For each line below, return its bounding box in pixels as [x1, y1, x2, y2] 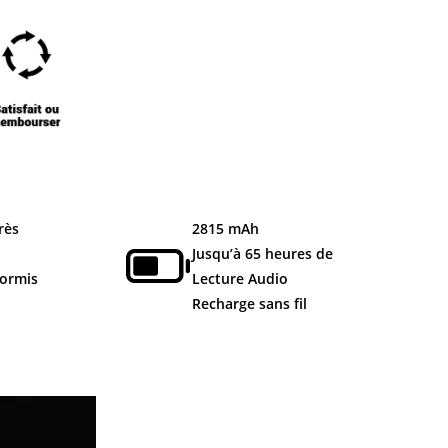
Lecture [191, 269, 244, 288]
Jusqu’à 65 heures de [191, 244, 333, 263]
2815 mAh [191, 219, 259, 238]
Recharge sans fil [191, 294, 307, 313]
